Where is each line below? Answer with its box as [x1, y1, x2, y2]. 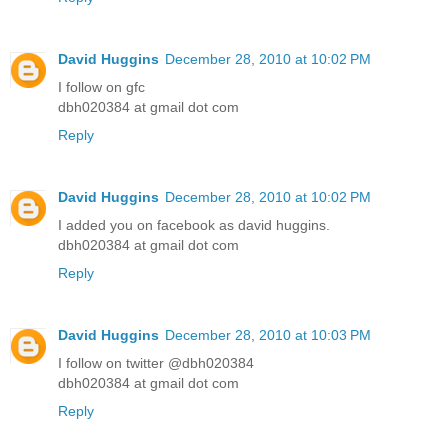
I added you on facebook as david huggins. [58, 217, 330, 234]
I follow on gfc [58, 79, 145, 96]
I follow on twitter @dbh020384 [58, 355, 254, 372]
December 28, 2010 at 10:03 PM [165, 327, 371, 344]
